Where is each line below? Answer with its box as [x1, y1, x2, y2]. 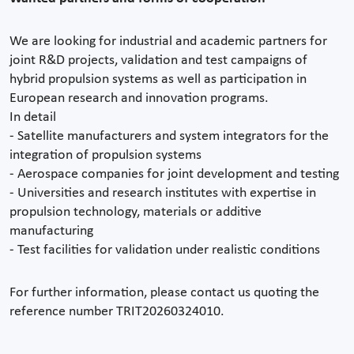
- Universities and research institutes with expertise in [9, 185, 316, 201]
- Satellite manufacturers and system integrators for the [9, 128, 329, 144]
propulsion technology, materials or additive [9, 204, 262, 220]
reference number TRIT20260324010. [9, 303, 224, 319]
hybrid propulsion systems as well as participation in [9, 71, 307, 87]
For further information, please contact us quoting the [9, 284, 319, 300]
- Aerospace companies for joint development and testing [9, 166, 339, 182]
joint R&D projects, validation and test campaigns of [9, 52, 307, 68]
